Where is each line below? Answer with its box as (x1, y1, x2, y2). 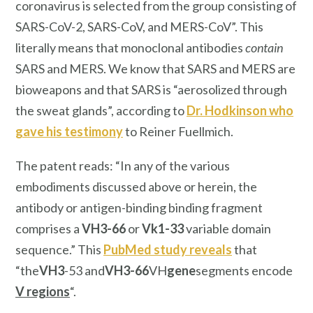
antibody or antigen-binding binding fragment (15, 200, 263, 216)
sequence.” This (15, 242, 103, 258)
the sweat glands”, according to (15, 102, 187, 118)
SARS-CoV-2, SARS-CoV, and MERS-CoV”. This (15, 18, 263, 34)
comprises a (15, 221, 82, 237)
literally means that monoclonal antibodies (15, 39, 245, 55)
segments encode (196, 263, 293, 279)
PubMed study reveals (103, 242, 232, 258)
